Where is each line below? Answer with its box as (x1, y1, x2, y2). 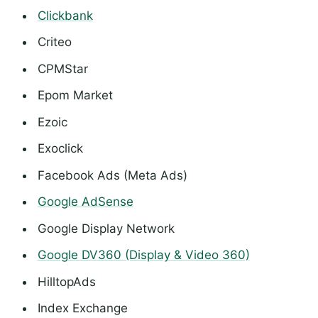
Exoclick (37, 141, 83, 156)
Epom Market (37, 88, 113, 103)
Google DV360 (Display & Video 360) (37, 248, 250, 263)
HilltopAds (37, 274, 96, 289)
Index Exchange (37, 301, 128, 316)
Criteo (37, 35, 72, 50)
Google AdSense (37, 194, 133, 209)
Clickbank (37, 8, 93, 23)
